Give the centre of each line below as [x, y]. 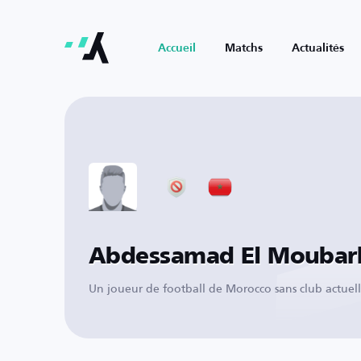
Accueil [177, 48]
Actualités [318, 48]
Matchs [244, 48]
